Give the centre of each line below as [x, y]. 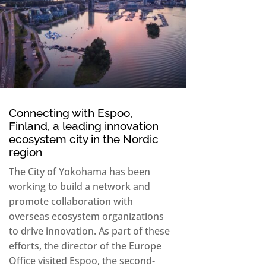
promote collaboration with [71, 202]
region [25, 152]
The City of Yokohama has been [79, 172]
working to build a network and [79, 187]
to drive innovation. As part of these [89, 231]
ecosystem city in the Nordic [83, 139]
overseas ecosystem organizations [86, 216]
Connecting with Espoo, [70, 113]
